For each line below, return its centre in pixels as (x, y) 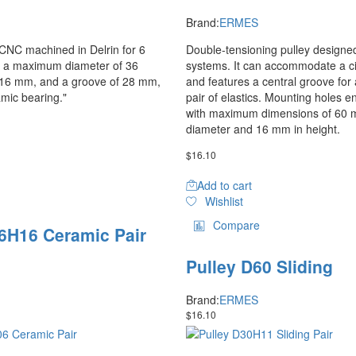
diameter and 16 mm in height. (263, 128)
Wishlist (224, 201)
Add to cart (224, 185)
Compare (236, 224)
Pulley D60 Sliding (259, 266)
